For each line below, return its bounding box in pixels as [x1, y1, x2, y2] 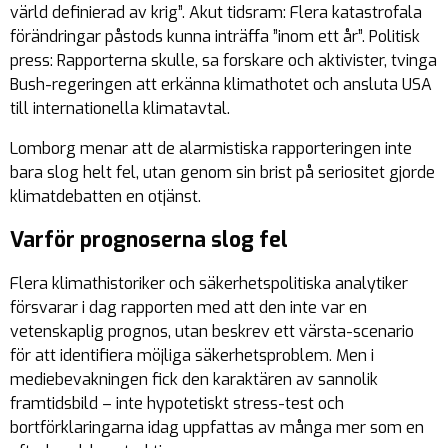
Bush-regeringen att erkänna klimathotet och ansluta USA [10, 74, 432, 96]
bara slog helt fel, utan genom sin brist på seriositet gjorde [10, 162, 435, 184]
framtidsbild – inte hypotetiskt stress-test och [10, 393, 344, 415]
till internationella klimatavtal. [10, 98, 230, 120]
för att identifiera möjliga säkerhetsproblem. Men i [10, 345, 374, 367]
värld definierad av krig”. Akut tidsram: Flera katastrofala [10, 2, 422, 24]
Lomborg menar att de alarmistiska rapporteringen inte [10, 138, 412, 160]
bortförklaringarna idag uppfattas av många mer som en [10, 417, 424, 439]
